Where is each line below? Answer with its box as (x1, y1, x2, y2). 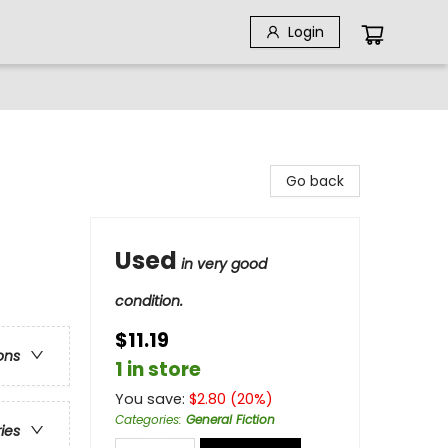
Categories (115, 411, 179, 428)
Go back (286, 171, 344, 191)
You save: (115, 389, 189, 409)
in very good (181, 254, 267, 274)
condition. (115, 291, 183, 311)
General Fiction (186, 411, 275, 428)
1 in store (115, 356, 201, 383)
